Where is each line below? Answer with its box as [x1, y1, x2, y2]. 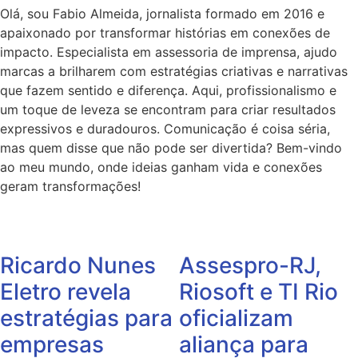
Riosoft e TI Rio [179, 278, 338, 306]
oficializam [179, 304, 293, 332]
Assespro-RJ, [179, 252, 321, 280]
